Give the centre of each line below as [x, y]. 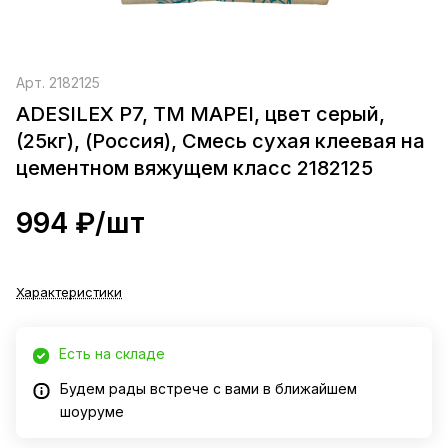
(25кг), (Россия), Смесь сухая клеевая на [220, 141]
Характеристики [69, 292]
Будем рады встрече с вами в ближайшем [208, 389]
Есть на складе [112, 354]
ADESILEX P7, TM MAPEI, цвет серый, [200, 114]
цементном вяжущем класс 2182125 [194, 168]
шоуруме [92, 412]
